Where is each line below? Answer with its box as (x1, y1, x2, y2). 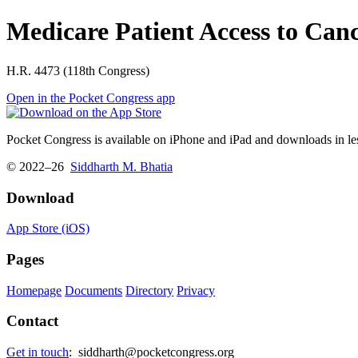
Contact (6, 312, 58, 330)
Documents (65, 283, 122, 297)
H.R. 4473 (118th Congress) (6, 63, 149, 78)
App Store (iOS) (6, 221, 89, 236)
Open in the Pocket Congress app (6, 90, 175, 105)
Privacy (177, 283, 215, 297)
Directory (125, 283, 173, 297)
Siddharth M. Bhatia (70, 159, 173, 173)
